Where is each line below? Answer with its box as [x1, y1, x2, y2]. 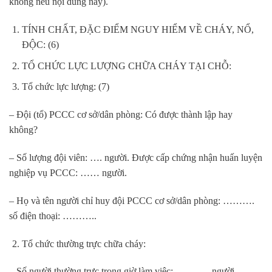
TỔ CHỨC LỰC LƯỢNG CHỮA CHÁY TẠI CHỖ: [21, 60, 231, 71]
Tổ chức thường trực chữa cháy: [21, 238, 146, 249]
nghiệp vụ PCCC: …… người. [9, 167, 127, 178]
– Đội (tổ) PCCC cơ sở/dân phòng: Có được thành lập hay [9, 109, 233, 120]
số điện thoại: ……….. [9, 210, 97, 221]
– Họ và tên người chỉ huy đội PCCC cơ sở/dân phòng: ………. [9, 195, 254, 206]
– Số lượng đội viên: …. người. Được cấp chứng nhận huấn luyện [9, 152, 262, 163]
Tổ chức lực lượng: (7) [21, 81, 109, 92]
